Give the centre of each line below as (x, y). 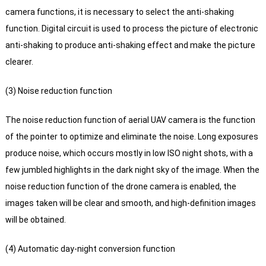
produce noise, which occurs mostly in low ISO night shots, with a (129, 153)
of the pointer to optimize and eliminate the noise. (100, 137)
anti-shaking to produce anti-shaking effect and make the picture (130, 45)
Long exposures (227, 137)
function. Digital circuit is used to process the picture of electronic (132, 29)
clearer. (19, 62)
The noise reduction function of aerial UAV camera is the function (130, 120)
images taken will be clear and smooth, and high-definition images (130, 203)
